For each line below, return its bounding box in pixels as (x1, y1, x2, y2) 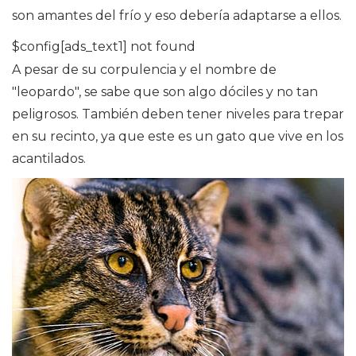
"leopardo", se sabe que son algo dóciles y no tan (12, 83, 318, 99)
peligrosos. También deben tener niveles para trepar (12, 106, 344, 122)
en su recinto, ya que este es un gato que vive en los (12, 128, 343, 144)
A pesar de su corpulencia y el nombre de (12, 61, 277, 77)
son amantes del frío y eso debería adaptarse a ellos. (12, 7, 342, 23)
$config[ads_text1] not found (12, 38, 195, 54)
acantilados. (12, 150, 86, 166)
